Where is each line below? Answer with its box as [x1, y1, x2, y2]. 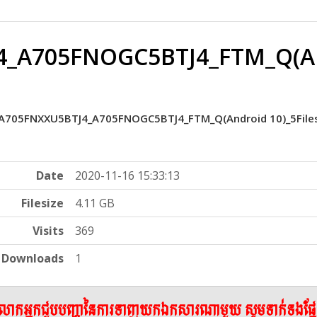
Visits [33, 223, 64, 239]
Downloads [1, 250, 64, 267]
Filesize [21, 195, 64, 212]
